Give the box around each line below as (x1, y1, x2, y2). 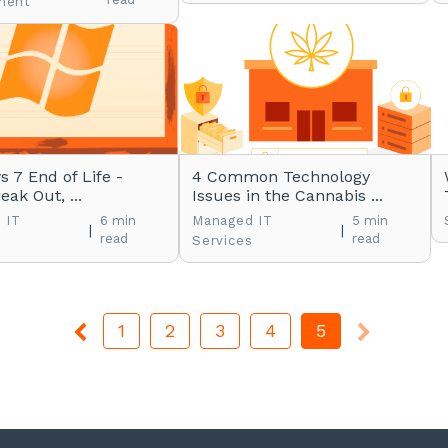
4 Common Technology (192, 167, 370, 186)
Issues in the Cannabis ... (192, 186, 383, 205)
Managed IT (192, 213, 274, 228)
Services (192, 233, 253, 248)
